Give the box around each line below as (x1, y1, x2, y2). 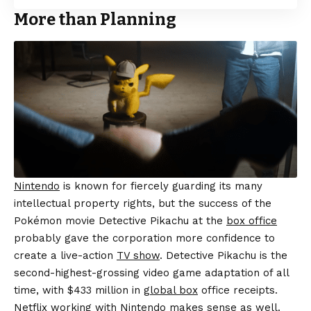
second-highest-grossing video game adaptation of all (14, 266, 289, 279)
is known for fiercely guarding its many (60, 179, 262, 192)
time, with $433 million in (14, 283, 144, 296)
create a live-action (14, 249, 117, 262)
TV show (117, 249, 160, 262)
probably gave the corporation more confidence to (14, 231, 275, 244)
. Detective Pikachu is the (160, 249, 287, 262)
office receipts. (198, 283, 278, 296)
